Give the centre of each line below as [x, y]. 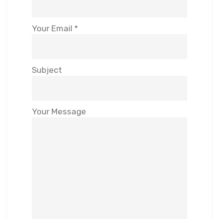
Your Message [59, 111]
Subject [47, 70]
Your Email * [55, 28]
